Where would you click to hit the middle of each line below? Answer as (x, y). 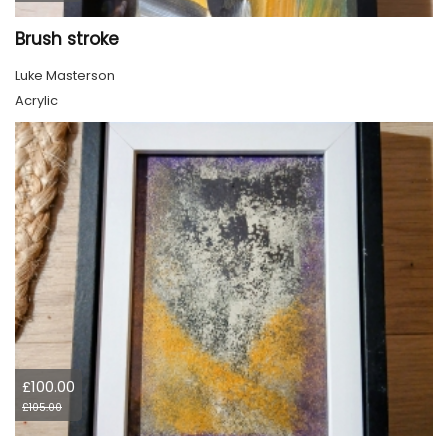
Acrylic (36, 101)
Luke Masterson (65, 76)
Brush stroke (67, 39)
